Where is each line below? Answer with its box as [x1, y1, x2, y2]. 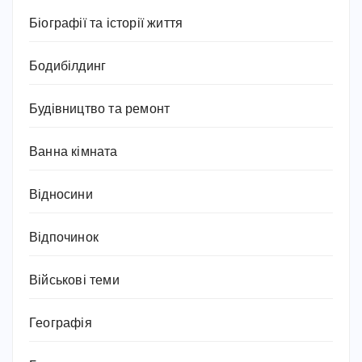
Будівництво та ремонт [29, 103, 170, 117]
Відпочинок [29, 231, 99, 246]
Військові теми [29, 274, 120, 288]
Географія [29, 317, 92, 331]
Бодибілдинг [29, 60, 107, 74]
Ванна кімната [29, 145, 118, 160]
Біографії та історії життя [29, 17, 183, 32]
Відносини [29, 188, 93, 203]
